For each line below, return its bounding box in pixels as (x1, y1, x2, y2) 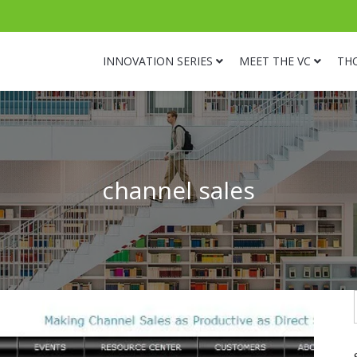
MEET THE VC (239, 53, 311, 69)
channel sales (102, 174, 255, 206)
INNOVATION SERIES (103, 53, 213, 69)
